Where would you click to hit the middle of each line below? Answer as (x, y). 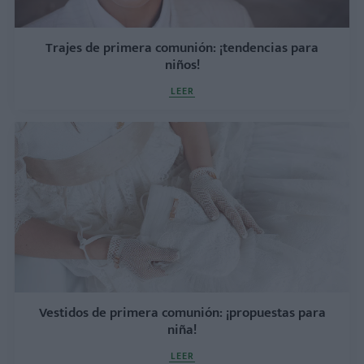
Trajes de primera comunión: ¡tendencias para (182, 48)
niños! (182, 65)
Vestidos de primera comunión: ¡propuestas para (182, 312)
